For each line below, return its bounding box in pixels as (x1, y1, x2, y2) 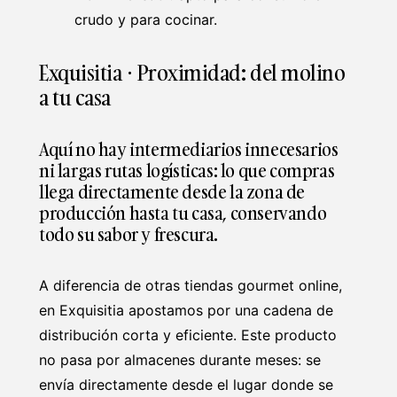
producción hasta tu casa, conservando (39, 199, 327, 225)
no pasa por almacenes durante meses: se (39, 350, 321, 369)
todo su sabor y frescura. (39, 221, 219, 246)
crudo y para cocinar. (74, 10, 217, 28)
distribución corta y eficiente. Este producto (39, 325, 337, 344)
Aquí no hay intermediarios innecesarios (39, 136, 339, 161)
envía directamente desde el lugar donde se (39, 375, 333, 393)
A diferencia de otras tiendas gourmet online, (39, 276, 342, 294)
